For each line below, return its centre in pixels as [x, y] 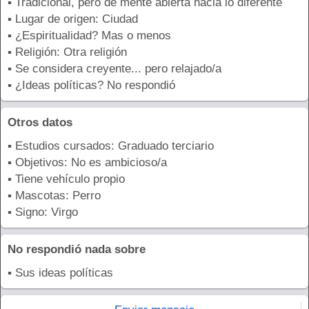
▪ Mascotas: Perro [54, 196]
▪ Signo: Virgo [43, 212]
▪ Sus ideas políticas [60, 273]
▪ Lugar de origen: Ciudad [73, 19]
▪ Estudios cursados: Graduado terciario [111, 146]
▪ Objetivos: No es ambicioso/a [87, 163]
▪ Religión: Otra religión [67, 52]
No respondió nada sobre [77, 250]
